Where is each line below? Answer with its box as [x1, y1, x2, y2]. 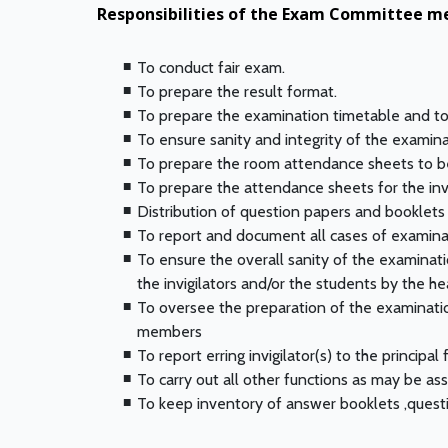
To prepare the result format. [137, 82, 337, 102]
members [137, 322, 202, 342]
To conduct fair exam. [137, 58, 285, 78]
